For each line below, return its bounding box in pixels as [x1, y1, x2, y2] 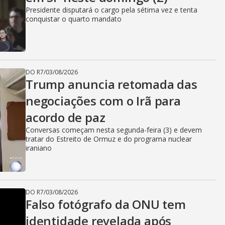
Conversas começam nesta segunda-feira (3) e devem [26, 125, 202, 135]
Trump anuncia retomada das [26, 76, 197, 92]
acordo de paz [26, 109, 105, 126]
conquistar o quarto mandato [26, 14, 122, 24]
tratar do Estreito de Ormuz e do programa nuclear [26, 134, 192, 144]
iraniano [26, 143, 52, 153]
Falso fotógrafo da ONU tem [26, 196, 186, 212]
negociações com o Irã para [26, 92, 181, 109]
